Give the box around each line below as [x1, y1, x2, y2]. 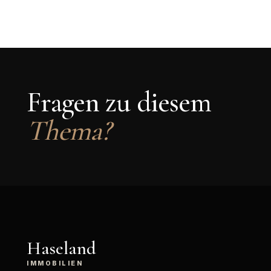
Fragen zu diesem [27, 85, 211, 120]
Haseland [27, 237, 96, 260]
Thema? [27, 114, 111, 149]
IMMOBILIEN [27, 260, 83, 268]
